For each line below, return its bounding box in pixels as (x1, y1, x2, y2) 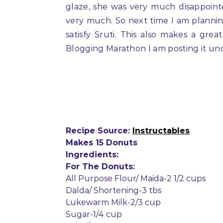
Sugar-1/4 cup (66, 210, 122, 219)
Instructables (132, 126, 190, 135)
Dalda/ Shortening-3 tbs (66, 186, 161, 195)
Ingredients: (66, 150, 118, 159)
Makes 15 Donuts (66, 138, 137, 147)
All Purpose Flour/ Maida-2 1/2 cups (66, 174, 206, 183)
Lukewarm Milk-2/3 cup (66, 198, 161, 207)
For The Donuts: (66, 162, 135, 171)
